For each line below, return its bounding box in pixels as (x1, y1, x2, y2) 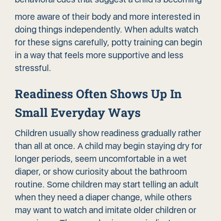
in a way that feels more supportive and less (15, 50, 184, 61)
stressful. (15, 63, 51, 74)
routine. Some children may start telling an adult (15, 179, 199, 190)
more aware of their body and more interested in (15, 11, 200, 22)
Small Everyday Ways (15, 105, 141, 121)
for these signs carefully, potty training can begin (15, 37, 202, 48)
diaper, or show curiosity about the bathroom (15, 166, 187, 177)
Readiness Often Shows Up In (15, 86, 182, 102)
